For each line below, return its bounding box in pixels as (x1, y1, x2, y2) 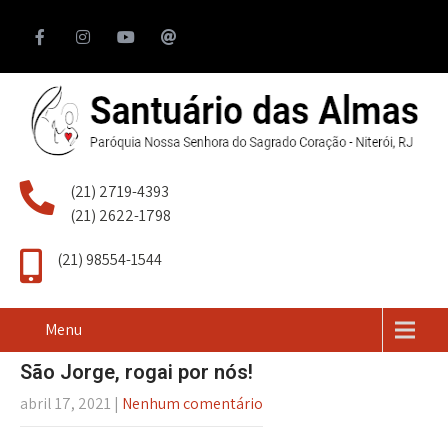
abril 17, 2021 (20, 393, 111, 414)
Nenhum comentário (122, 393, 263, 414)
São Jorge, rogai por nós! (20, 360, 253, 384)
